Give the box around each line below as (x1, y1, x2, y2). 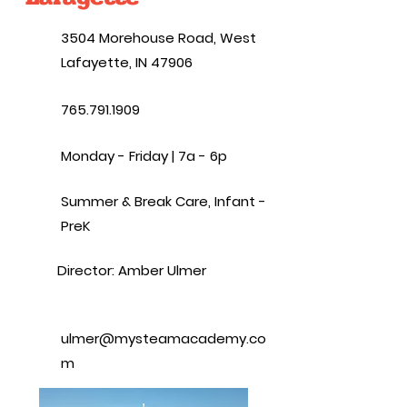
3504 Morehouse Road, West (61, 28, 256, 47)
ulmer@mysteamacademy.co (61, 329, 266, 348)
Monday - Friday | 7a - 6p (61, 146, 227, 165)
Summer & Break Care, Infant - (61, 192, 266, 211)
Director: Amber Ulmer (57, 261, 206, 280)
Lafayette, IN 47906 (61, 53, 193, 72)
